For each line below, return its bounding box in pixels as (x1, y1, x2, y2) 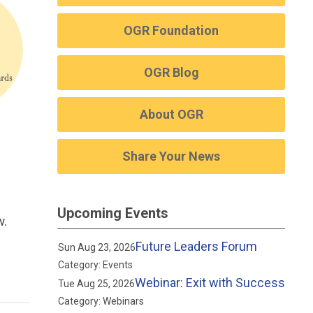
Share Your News (122, 149, 221, 163)
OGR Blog (143, 65, 199, 80)
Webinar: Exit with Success (134, 275, 285, 290)
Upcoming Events (57, 205, 169, 221)
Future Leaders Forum (135, 239, 257, 254)
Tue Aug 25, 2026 (57, 278, 135, 289)
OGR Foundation (124, 23, 219, 38)
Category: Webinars (57, 296, 144, 307)
